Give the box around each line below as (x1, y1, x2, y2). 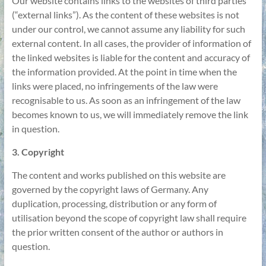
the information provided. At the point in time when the (11, 66, 237, 77)
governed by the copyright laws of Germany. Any (11, 183, 208, 195)
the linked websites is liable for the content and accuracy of (11, 52, 250, 63)
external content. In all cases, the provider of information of (11, 37, 251, 49)
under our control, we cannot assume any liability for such (11, 23, 245, 34)
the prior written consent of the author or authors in (11, 226, 223, 237)
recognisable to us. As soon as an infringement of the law (11, 94, 240, 106)
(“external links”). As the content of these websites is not (11, 9, 239, 20)
